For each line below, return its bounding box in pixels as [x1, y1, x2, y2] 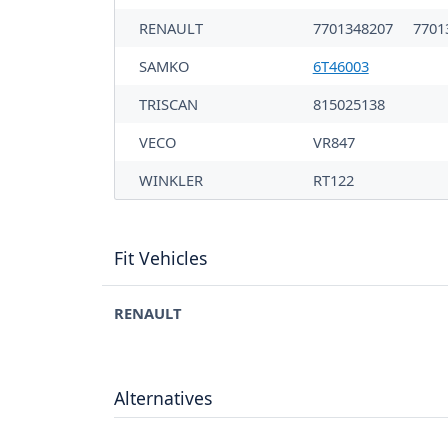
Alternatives [114, 386, 212, 411]
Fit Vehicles [114, 246, 207, 271]
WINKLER [139, 170, 203, 191]
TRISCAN [139, 94, 198, 115]
